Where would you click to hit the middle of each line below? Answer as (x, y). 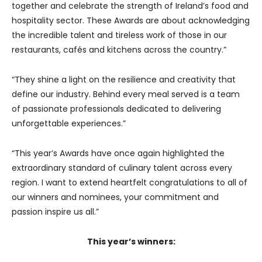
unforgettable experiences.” (69, 123)
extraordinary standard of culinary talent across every (122, 168)
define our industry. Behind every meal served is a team (126, 94)
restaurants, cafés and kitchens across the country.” (119, 49)
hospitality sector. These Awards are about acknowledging (131, 20)
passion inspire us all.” (55, 211)
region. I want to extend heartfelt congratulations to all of (130, 182)
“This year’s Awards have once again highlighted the (118, 153)
